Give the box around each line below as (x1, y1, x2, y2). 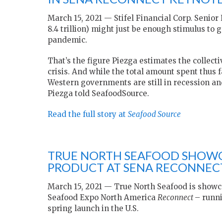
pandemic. (48, 35, 87, 45)
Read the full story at (48, 110, 128, 119)
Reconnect (158, 193, 195, 203)
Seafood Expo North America (48, 193, 158, 203)
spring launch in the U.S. (48, 204, 139, 214)
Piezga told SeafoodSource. (48, 89, 149, 99)
